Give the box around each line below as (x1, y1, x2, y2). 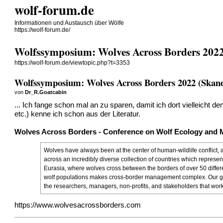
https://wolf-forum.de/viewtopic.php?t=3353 (14, 59, 130, 67)
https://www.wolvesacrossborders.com (14, 201, 141, 209)
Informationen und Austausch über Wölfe (14, 19, 124, 26)
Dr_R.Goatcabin (25, 89, 67, 95)
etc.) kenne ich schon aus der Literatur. (14, 110, 141, 118)
